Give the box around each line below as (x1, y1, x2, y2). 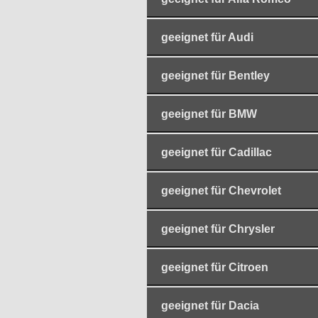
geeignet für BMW (161, 108, 257, 121)
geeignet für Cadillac (161, 146, 272, 159)
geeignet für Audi (161, 31, 253, 44)
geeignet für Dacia (161, 300, 259, 312)
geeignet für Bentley (161, 70, 270, 82)
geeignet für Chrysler (161, 223, 275, 236)
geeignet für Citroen (161, 261, 268, 274)
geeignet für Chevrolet (161, 185, 281, 197)
